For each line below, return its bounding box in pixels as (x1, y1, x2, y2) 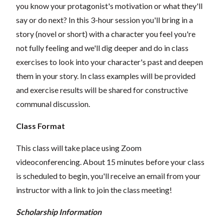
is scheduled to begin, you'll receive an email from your (16, 170, 200, 180)
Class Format (16, 120, 65, 130)
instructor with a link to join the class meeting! (16, 184, 172, 194)
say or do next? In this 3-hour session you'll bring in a (16, 14, 193, 24)
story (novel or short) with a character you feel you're (16, 28, 195, 38)
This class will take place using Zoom (16, 142, 141, 152)
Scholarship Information (16, 206, 101, 216)
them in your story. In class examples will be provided (16, 70, 195, 80)
